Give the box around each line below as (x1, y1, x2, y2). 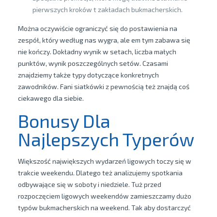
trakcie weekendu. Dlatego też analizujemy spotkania (17, 169, 183, 177)
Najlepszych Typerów (17, 128, 194, 150)
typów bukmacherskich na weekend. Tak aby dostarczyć (17, 203, 191, 212)
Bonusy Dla (17, 109, 110, 132)
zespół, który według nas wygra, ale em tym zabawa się (17, 36, 190, 44)
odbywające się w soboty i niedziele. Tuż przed (17, 180, 161, 188)
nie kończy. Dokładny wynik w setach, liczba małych (17, 47, 176, 56)
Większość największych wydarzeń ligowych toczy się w (17, 157, 191, 165)
